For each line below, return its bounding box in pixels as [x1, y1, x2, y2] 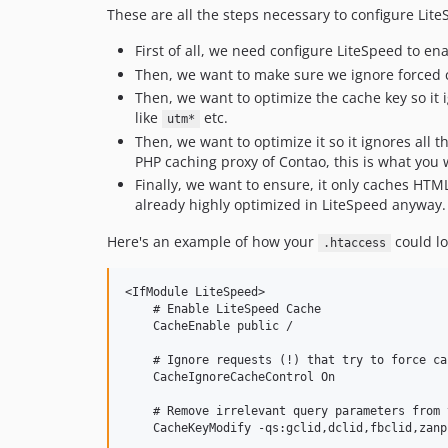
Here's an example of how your [107, 232, 318, 251]
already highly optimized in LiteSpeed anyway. [135, 195, 446, 214]
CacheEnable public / [125, 319, 293, 333]
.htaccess [322, 236, 386, 250]
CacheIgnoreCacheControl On [125, 370, 335, 384]
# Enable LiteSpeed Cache [125, 302, 321, 316]
